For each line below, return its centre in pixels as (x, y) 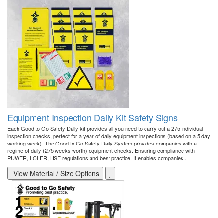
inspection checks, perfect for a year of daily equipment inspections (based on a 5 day (109, 136)
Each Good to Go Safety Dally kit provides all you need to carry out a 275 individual (105, 129)
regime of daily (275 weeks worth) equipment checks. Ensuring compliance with (101, 151)
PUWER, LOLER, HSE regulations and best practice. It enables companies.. (97, 158)
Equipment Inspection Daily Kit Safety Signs (92, 118)
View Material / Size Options (55, 173)
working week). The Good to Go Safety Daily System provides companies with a (102, 143)
